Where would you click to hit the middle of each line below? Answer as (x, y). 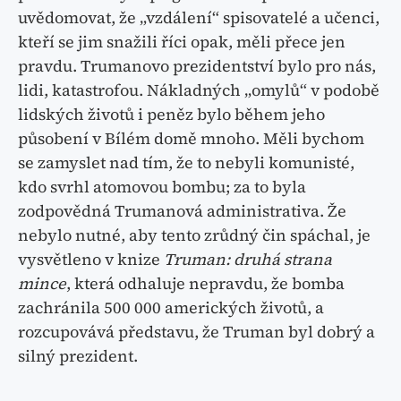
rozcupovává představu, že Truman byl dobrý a (196, 331)
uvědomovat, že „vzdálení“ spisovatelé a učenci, (199, 17)
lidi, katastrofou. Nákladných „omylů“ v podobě (199, 90)
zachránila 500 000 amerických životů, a (171, 307)
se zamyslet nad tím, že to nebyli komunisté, (186, 162)
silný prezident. (78, 355)
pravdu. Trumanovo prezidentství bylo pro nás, (197, 65)
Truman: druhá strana (248, 259)
